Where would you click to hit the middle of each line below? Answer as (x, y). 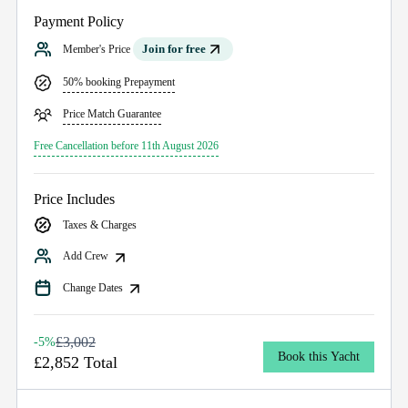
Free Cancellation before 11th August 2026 (126, 146)
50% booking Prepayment (119, 82)
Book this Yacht (319, 356)
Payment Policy (79, 22)
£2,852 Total (76, 362)
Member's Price (98, 50)
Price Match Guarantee (112, 114)
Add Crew (87, 256)
